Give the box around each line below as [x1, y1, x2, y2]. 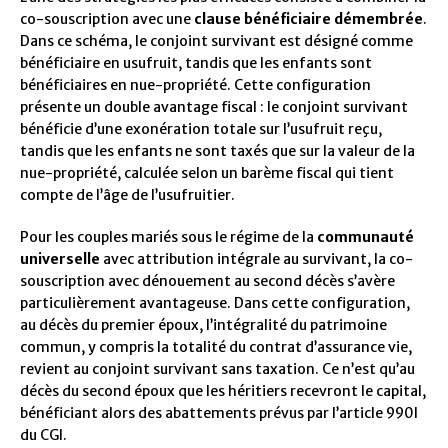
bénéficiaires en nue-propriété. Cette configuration [20, 76, 371, 95]
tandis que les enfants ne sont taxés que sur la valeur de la [20, 142, 415, 161]
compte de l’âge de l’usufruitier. [20, 186, 235, 205]
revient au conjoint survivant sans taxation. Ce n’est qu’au [20, 360, 415, 379]
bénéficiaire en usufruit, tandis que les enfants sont [20, 54, 372, 73]
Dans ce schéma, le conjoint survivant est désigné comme [20, 32, 413, 51]
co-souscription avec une [20, 10, 194, 29]
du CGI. [20, 426, 67, 445]
